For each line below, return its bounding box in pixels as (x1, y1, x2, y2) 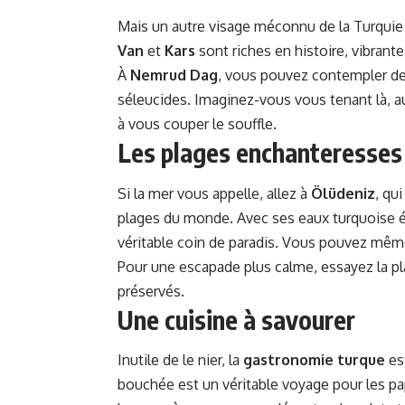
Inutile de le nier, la (118, 350, 243, 369)
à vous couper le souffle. (118, 115, 277, 134)
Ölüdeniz (311, 184, 375, 202)
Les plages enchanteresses (118, 137, 402, 169)
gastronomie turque (243, 350, 385, 369)
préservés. (118, 281, 184, 300)
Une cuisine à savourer (118, 303, 355, 335)
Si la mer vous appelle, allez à (118, 184, 311, 202)
